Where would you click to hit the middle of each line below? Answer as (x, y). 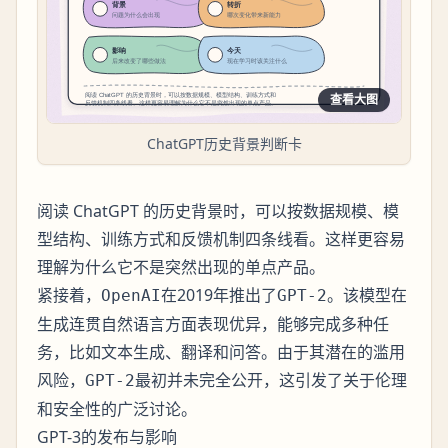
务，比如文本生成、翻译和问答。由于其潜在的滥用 (221, 352)
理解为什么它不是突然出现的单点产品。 (181, 267)
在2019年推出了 (219, 295)
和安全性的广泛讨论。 (117, 409)
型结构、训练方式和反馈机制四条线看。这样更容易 (221, 239)
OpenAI (131, 296)
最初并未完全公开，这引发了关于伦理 (271, 380)
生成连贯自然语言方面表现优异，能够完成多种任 (213, 324)
